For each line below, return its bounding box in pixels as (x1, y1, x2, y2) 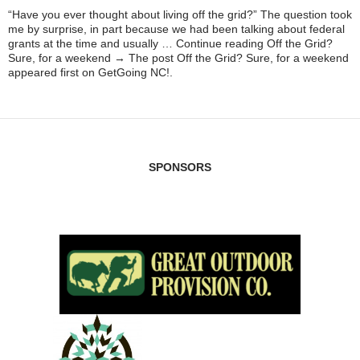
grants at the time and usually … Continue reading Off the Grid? (8, 37, 333, 50)
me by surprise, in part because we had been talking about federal (8, 22, 345, 35)
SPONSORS (149, 161, 211, 174)
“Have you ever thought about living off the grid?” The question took (8, 8, 352, 21)
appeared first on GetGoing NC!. (8, 66, 173, 79)
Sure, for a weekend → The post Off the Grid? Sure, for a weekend (8, 51, 349, 64)
